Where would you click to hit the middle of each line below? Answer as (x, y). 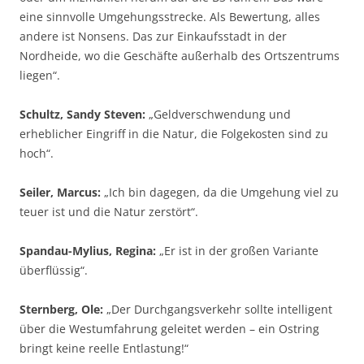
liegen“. (40, 75)
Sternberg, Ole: (61, 309)
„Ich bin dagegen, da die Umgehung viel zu (220, 192)
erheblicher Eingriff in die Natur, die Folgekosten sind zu (174, 134)
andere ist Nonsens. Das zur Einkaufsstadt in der (153, 36)
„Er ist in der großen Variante (237, 251)
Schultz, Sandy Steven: (82, 114)
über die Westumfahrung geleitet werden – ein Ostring (169, 329)
